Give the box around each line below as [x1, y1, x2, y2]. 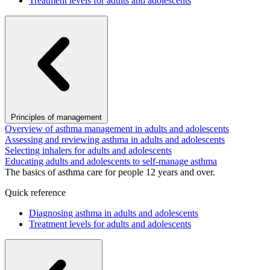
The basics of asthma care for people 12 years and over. [5, 167, 215, 177]
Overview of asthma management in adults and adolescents [5, 124, 229, 134]
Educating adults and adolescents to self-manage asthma [5, 156, 217, 166]
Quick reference [5, 187, 66, 198]
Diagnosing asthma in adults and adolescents [29, 208, 198, 218]
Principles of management [11, 113, 102, 122]
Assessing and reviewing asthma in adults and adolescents [5, 134, 225, 145]
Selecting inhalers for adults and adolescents [5, 145, 172, 155]
